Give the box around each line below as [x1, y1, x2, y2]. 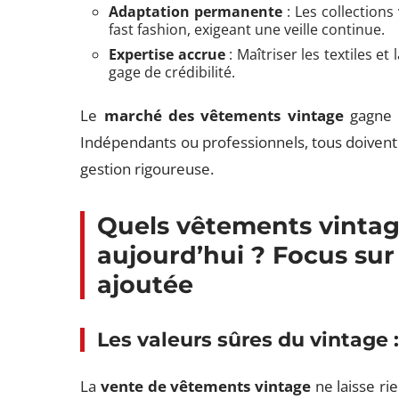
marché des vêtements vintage [103, 105, 344, 126]
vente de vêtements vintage [101, 376, 312, 396]
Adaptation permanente [109, 2, 283, 21]
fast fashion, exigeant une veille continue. [109, 20, 386, 39]
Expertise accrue [109, 45, 225, 64]
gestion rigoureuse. [80, 159, 215, 179]
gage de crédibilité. [109, 62, 236, 82]
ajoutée [97, 270, 194, 299]
